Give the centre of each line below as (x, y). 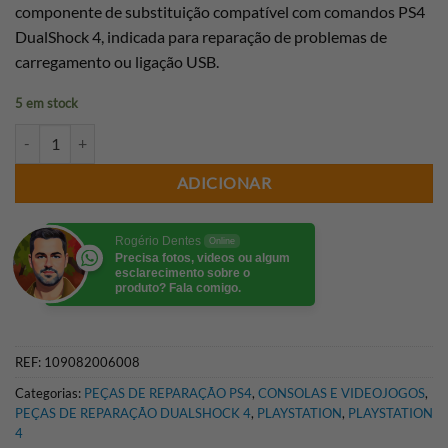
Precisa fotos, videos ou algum (202, 257)
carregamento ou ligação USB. (117, 61)
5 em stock (46, 102)
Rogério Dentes (158, 240)
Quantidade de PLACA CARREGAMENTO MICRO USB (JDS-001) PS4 (228, 134)
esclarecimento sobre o (182, 272)
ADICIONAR (224, 182)
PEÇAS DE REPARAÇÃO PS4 (168, 393)
